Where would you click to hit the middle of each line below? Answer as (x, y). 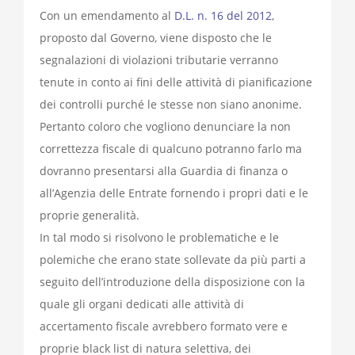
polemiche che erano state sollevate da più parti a (173, 260)
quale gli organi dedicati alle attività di (142, 304)
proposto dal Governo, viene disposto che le (156, 38)
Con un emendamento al (107, 16)
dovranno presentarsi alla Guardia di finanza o (164, 171)
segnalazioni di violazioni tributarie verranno (159, 60)
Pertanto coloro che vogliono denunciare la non (165, 127)
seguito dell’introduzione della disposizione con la (172, 282)
